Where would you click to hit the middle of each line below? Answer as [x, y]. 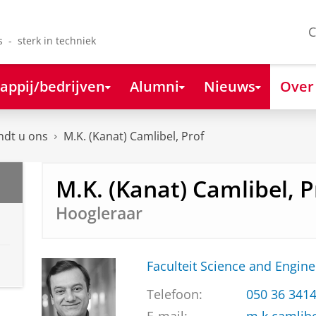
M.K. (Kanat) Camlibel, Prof [134, 136]
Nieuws [229, 86]
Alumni [154, 86]
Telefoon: [174, 294]
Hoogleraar [99, 213]
